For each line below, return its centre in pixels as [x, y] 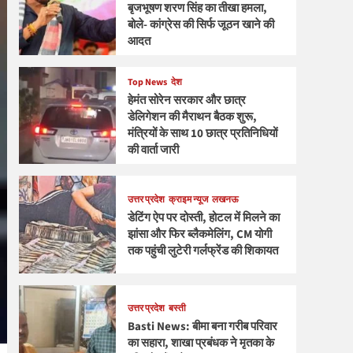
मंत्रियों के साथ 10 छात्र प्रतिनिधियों [202, 134]
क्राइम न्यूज [188, 200]
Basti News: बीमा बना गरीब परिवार [202, 327]
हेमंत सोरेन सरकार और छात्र [186, 101]
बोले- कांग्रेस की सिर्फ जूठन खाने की [201, 24]
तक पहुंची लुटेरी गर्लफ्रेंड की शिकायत [203, 251]
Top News [147, 83]
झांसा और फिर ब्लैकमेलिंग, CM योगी [199, 235]
